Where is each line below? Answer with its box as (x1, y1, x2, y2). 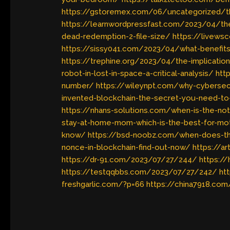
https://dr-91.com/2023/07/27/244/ (62, 155, 198, 165)
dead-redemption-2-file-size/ (62, 32, 171, 42)
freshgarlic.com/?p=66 (62, 180, 145, 189)
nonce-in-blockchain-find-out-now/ (62, 143, 191, 152)
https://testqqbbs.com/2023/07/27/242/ (62, 167, 218, 177)
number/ (62, 81, 94, 91)
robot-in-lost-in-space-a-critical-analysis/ (62, 69, 214, 79)
